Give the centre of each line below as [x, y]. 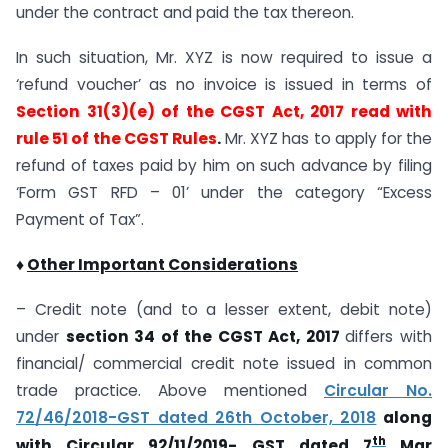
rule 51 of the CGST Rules [116, 138]
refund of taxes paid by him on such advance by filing [224, 165]
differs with [389, 336]
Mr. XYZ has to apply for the [326, 138]
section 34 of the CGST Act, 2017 [205, 336]
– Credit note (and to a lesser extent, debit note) [224, 309]
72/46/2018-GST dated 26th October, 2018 [196, 417]
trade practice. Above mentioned [170, 390]
